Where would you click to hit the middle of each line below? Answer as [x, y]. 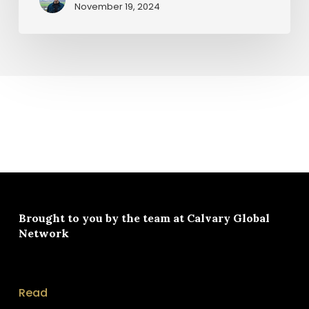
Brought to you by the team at [102, 218]
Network [43, 233]
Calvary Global [228, 218]
